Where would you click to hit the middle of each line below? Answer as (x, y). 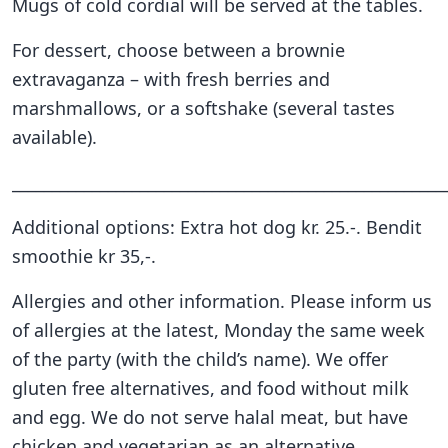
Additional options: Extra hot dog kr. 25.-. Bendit (217, 226)
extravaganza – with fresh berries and (171, 78)
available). (54, 136)
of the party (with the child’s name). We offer (200, 358)
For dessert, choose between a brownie (178, 49)
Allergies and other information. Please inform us (222, 300)
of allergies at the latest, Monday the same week (218, 329)
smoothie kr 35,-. (84, 255)
